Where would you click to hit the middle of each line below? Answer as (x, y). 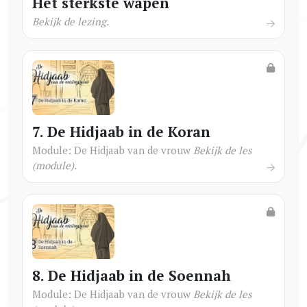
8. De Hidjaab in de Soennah (132, 275)
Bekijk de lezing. (71, 21)
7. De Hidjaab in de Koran (121, 131)
